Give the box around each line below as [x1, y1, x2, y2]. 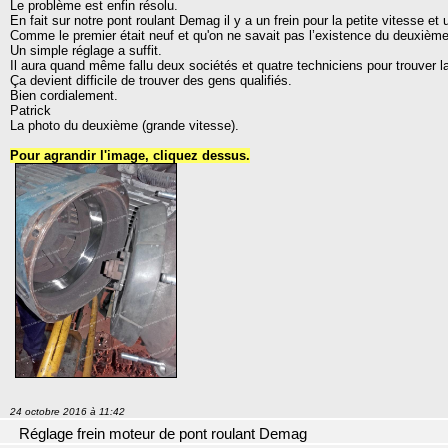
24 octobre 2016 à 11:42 [10, 406, 125, 418]
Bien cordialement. [10, 87, 118, 103]
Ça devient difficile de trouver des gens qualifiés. [10, 72, 292, 88]
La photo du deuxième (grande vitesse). [10, 117, 239, 133]
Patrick [10, 102, 51, 118]
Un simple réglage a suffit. [10, 42, 162, 58]
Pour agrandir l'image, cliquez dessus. [10, 147, 250, 163]
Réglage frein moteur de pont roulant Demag [19, 426, 307, 443]
